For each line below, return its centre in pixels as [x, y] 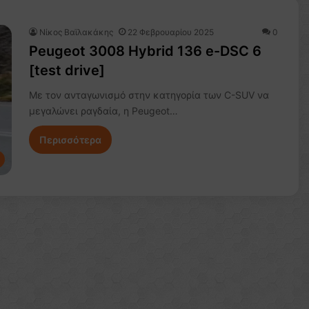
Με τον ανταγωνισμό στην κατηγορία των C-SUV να [149, 95]
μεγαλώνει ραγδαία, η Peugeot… [103, 111]
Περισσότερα [70, 140]
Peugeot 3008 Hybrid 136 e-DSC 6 [145, 51]
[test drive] [67, 70]
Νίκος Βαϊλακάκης [76, 32]
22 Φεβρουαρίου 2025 [170, 32]
